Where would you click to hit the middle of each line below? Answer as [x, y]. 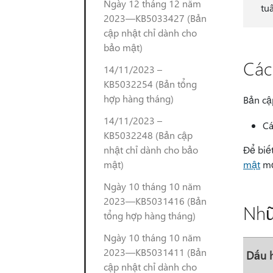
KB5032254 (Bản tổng [150, 84]
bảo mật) [123, 47]
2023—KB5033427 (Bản [155, 18]
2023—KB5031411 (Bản [155, 252]
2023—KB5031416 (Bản [155, 201]
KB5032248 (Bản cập [148, 135]
